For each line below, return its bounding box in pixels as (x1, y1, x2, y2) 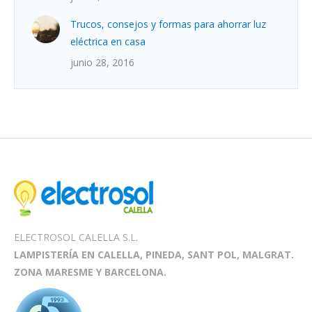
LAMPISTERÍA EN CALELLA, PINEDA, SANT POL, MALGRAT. (14, 248, 294, 261)
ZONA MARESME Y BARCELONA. (14, 265, 166, 279)
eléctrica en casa (70, 35, 146, 48)
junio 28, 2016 (70, 56, 134, 69)
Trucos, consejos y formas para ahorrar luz (70, 17, 266, 31)
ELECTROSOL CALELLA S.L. (14, 231, 138, 244)
